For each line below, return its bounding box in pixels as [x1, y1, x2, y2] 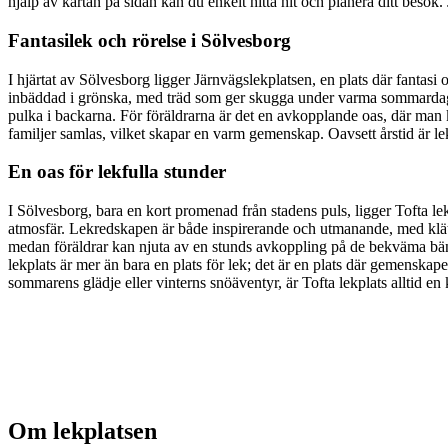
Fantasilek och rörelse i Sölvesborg [8, 29, 291, 51]
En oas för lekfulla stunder [8, 161, 226, 183]
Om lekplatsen [8, 417, 157, 444]
